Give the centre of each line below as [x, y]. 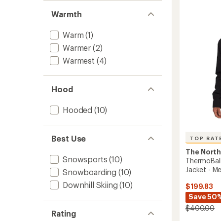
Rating [64, 213]
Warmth [67, 14]
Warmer [77, 48]
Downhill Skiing [90, 185]
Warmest [79, 60]
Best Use [69, 138]
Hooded [78, 110]
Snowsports [85, 159]
